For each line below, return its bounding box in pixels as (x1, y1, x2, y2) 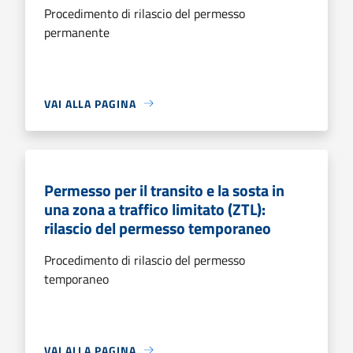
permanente (44, 22, 110, 42)
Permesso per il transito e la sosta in (44, 177, 284, 203)
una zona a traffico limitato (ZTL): (44, 196, 266, 221)
